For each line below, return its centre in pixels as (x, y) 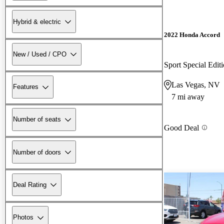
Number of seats (37, 119)
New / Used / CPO (40, 54)
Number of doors (37, 152)
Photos (23, 217)
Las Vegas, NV (196, 84)
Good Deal (181, 127)
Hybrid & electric (37, 21)
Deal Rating (30, 184)
